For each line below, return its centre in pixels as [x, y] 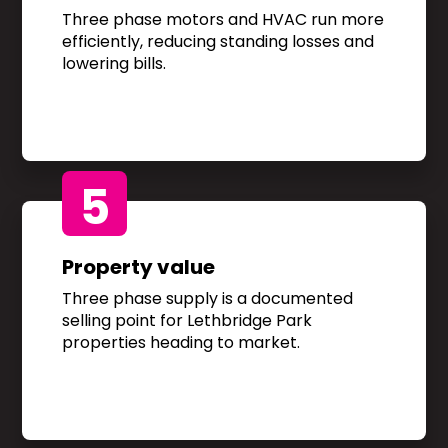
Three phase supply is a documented [208, 299]
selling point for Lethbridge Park [187, 321]
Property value [139, 267]
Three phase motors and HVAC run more [223, 20]
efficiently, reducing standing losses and [218, 42]
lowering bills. [114, 64]
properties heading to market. [181, 343]
